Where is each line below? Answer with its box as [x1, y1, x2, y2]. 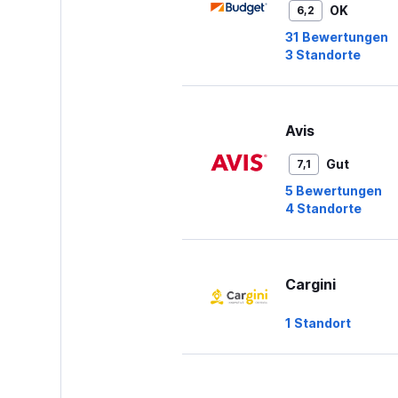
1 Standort [284, 315, 351, 330]
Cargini [284, 275, 336, 293]
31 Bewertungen [284, 29, 388, 44]
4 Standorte [284, 201, 362, 216]
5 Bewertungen [284, 183, 382, 198]
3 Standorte [284, 47, 361, 62]
